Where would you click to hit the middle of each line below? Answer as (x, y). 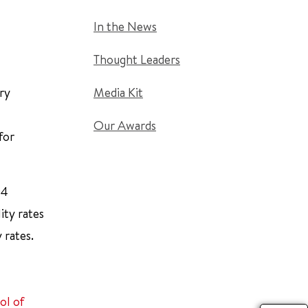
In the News (125, 26)
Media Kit (118, 92)
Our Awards (125, 125)
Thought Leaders (137, 59)
